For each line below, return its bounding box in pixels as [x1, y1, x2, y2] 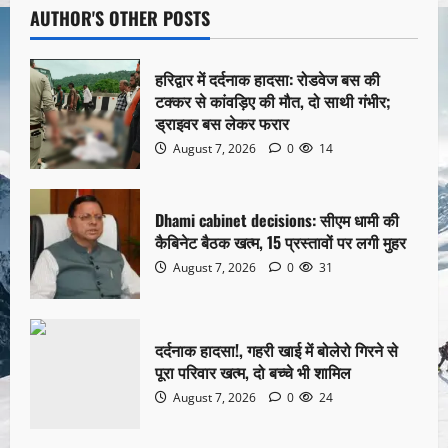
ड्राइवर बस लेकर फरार [155, 111, 289, 136]
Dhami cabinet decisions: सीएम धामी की [155, 208, 399, 233]
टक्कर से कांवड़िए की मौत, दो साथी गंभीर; [155, 89, 391, 114]
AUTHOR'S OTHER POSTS [30, 4, 210, 31]
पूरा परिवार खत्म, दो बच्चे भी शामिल [155, 360, 351, 385]
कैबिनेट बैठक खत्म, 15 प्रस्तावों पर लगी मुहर [155, 230, 406, 255]
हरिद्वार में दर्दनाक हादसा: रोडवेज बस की [155, 67, 380, 92]
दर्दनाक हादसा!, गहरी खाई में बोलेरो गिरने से [155, 338, 398, 363]
